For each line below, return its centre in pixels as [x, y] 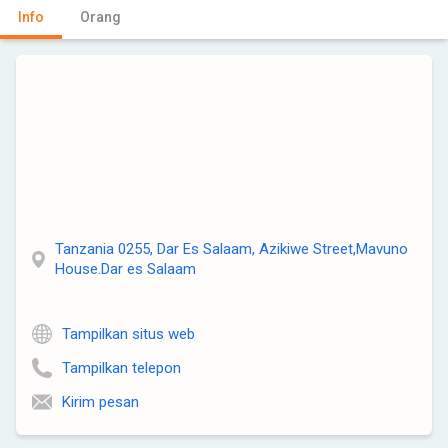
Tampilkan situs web [128, 334]
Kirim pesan [100, 402]
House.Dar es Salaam [126, 269]
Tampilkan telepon [121, 368]
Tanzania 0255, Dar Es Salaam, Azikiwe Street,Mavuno [232, 249]
